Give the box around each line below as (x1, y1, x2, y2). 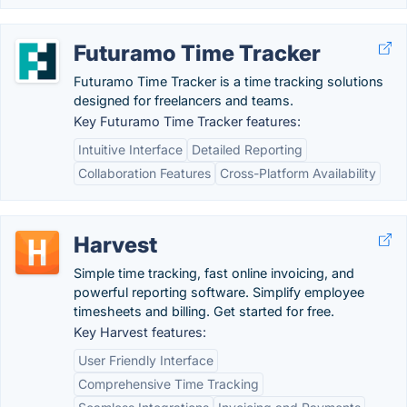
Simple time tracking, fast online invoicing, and (74, 265, 354, 281)
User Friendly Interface (78, 352, 213, 368)
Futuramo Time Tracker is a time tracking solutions (74, 74, 383, 89)
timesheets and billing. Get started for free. (74, 303, 334, 319)
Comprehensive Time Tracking (78, 376, 259, 392)
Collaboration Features (78, 165, 211, 181)
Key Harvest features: (74, 324, 206, 340)
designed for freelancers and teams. (74, 93, 293, 108)
